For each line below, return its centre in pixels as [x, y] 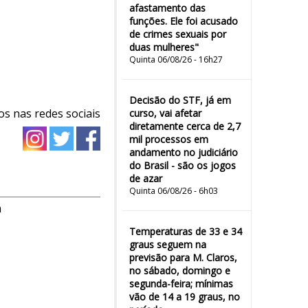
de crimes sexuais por [178, 34]
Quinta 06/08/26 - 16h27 [176, 59]
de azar [146, 178]
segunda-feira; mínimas [181, 284]
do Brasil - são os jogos [183, 165]
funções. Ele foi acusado [184, 21]
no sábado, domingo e [180, 271]
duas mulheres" [164, 47]
